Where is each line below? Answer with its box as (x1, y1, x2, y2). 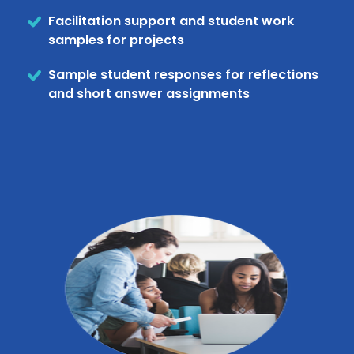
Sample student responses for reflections (48, 65, 318, 84)
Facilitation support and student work (48, 11, 294, 30)
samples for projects (48, 30, 184, 49)
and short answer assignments (48, 84, 250, 103)
